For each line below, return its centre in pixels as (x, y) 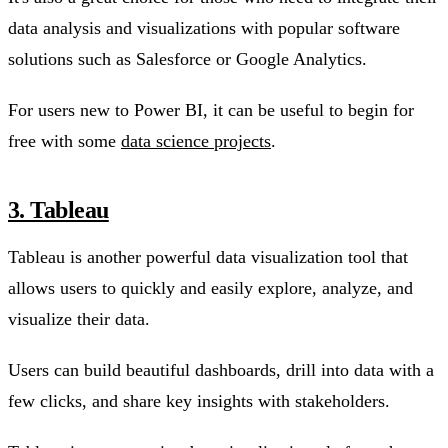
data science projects (196, 140)
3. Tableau (58, 209)
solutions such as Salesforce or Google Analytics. (187, 58)
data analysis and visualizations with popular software (204, 27)
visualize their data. (79, 318)
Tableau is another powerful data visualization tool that (208, 256)
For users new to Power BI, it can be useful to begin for (211, 109)
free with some (64, 140)
